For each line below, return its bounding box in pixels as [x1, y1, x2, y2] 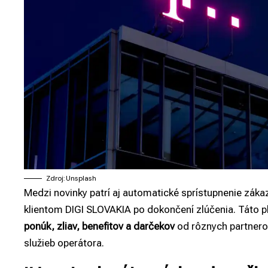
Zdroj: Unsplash [46, 173, 96, 183]
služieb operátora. [24, 236, 104, 249]
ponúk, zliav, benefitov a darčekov [24, 220, 175, 232]
